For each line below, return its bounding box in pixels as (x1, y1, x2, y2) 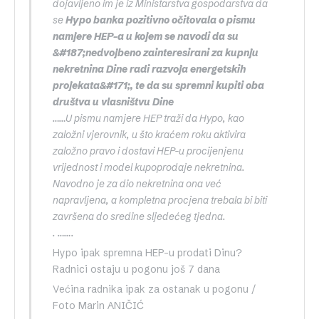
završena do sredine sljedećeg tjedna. (53, 210, 226, 224)
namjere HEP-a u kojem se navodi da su (53, 30, 239, 43)
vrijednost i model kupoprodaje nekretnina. (53, 161, 245, 174)
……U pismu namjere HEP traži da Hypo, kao (53, 112, 244, 125)
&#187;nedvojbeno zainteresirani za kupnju (53, 46, 258, 60)
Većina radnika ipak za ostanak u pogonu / (53, 283, 256, 296)
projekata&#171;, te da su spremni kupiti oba (53, 79, 264, 93)
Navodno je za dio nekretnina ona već (53, 177, 221, 191)
